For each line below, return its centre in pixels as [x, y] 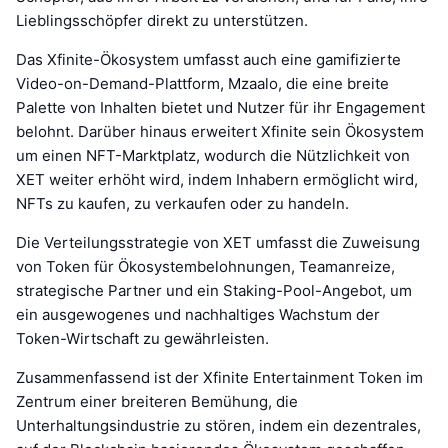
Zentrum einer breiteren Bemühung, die [157, 401]
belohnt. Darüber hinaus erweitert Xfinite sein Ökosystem [220, 131]
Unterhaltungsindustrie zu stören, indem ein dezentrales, [218, 425]
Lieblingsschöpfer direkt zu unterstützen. [162, 20]
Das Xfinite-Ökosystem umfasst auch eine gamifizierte [208, 59]
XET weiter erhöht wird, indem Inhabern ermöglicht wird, [217, 179]
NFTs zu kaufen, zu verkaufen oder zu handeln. [182, 203]
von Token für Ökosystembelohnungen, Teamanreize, [205, 266]
